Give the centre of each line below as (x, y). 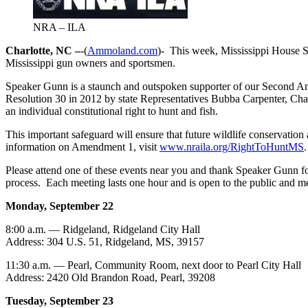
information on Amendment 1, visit (82, 146)
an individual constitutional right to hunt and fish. (112, 111)
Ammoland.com (122, 50)
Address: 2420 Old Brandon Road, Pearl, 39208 (110, 277)
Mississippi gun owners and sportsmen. (90, 63)
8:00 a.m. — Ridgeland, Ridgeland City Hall (103, 229)
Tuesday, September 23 (59, 300)
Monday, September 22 (59, 206)
